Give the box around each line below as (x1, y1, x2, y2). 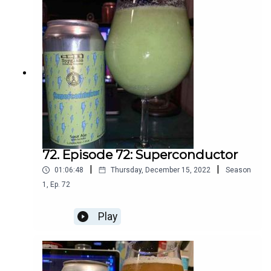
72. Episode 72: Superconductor (42, 147, 238, 163)
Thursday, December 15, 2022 (111, 166, 211, 175)
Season (226, 166, 251, 175)
